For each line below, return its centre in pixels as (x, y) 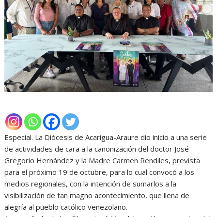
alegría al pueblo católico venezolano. (66, 207)
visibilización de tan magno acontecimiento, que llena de (97, 195)
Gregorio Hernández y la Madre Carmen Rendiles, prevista (102, 161)
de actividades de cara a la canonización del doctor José (97, 149)
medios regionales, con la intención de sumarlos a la (91, 184)
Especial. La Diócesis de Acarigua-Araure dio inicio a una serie (106, 137)
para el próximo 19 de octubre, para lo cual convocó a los (100, 172)
